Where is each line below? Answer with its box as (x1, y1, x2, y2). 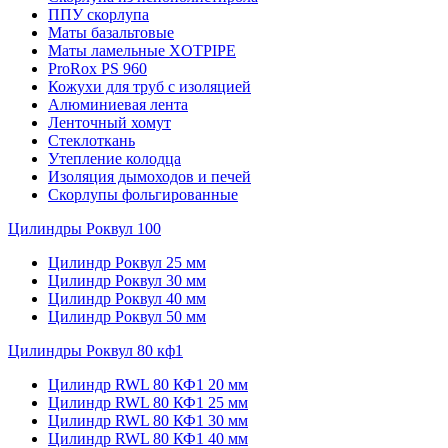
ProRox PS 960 (48, 60, 147, 77)
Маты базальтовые (48, 24, 174, 41)
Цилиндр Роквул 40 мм (48, 290, 206, 307)
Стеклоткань (48, 132, 135, 149)
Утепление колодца (48, 150, 181, 167)
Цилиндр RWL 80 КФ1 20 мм (48, 376, 248, 393)
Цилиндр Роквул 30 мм (48, 272, 206, 289)
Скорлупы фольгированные (48, 186, 238, 203)
